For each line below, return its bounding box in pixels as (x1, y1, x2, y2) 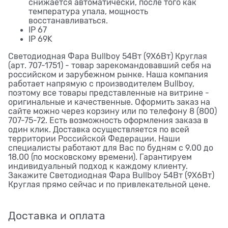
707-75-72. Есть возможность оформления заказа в (8, 116, 208, 125)
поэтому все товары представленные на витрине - (8, 88, 209, 98)
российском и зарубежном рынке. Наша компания (8, 70, 208, 79)
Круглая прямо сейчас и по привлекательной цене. (8, 180, 210, 189)
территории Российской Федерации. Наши (8, 134, 180, 144)
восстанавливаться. (28, 16, 108, 25)
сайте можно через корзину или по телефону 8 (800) (8, 106, 217, 116)
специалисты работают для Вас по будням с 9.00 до (8, 143, 213, 153)
